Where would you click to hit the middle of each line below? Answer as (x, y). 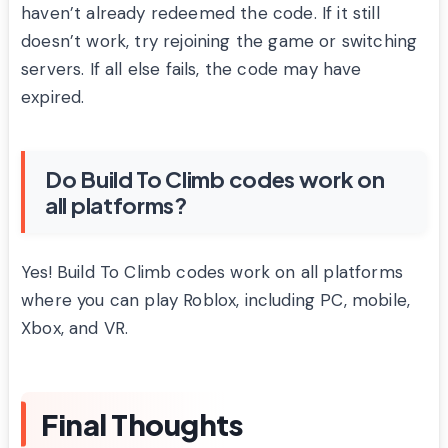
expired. (53, 96)
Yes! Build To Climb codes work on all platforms (212, 271)
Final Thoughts (141, 423)
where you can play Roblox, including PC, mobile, (216, 299)
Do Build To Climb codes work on (215, 178)
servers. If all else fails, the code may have (191, 68)
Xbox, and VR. (75, 327)
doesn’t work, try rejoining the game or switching (219, 40)
